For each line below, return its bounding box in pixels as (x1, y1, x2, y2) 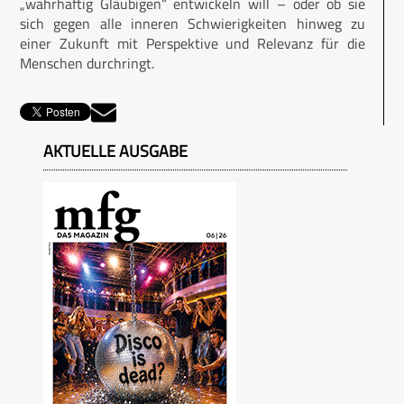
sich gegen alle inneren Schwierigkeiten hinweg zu (20, 13, 365, 34)
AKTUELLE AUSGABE (43, 139, 188, 163)
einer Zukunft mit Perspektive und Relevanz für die (20, 32, 365, 54)
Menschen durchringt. (20, 52, 158, 74)
